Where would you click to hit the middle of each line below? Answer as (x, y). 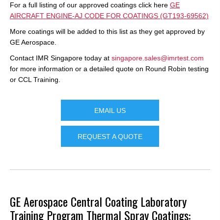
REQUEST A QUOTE (110, 137)
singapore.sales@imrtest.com (158, 58)
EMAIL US (110, 110)
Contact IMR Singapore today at (61, 58)
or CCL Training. (35, 79)
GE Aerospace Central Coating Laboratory (98, 202)
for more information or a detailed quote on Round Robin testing (109, 69)
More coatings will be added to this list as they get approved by (107, 31)
